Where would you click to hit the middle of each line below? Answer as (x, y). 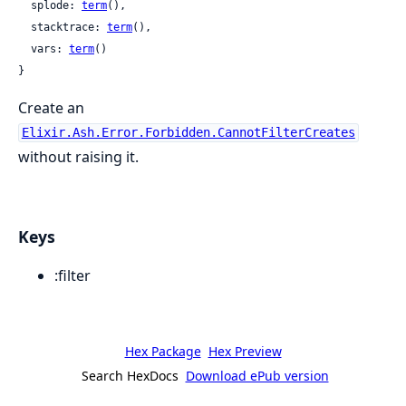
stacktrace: (69, 27)
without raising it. (78, 156)
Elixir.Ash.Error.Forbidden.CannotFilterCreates (188, 133)
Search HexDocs (130, 376)
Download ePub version (257, 376)
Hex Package (163, 352)
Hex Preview (245, 352)
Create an (51, 107)
